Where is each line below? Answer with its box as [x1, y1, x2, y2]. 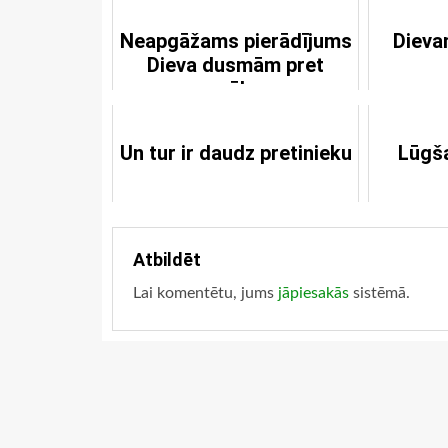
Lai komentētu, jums [133, 285, 278, 301]
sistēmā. [349, 285, 410, 301]
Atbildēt [133, 249, 201, 270]
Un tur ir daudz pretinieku [119, 141, 352, 165]
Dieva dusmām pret [147, 53, 325, 77]
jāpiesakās [278, 285, 349, 301]
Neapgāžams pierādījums [119, 29, 352, 53]
